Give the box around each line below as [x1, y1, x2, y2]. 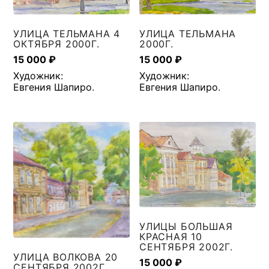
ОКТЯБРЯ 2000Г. [13, 37, 100, 50]
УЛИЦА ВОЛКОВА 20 [13, 251, 118, 264]
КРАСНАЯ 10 [139, 230, 203, 243]
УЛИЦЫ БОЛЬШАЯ [139, 220, 233, 232]
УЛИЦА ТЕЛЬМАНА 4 [13, 27, 121, 40]
